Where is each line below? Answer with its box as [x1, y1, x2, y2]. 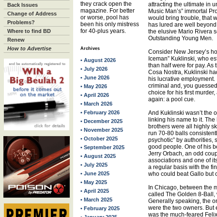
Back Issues [7, 2, 38, 8]
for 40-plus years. [80, 28, 126, 34]
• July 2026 [80, 66, 108, 72]
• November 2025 [80, 127, 123, 133]
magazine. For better [80, 7, 135, 14]
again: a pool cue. [148, 96, 195, 103]
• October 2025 [80, 136, 118, 141]
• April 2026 [80, 92, 109, 98]
